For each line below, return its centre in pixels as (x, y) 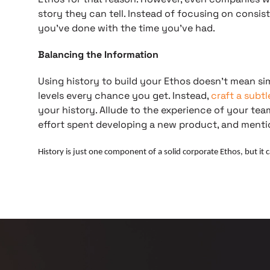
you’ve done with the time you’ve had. (126, 28)
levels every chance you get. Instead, (124, 96)
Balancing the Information (98, 55)
